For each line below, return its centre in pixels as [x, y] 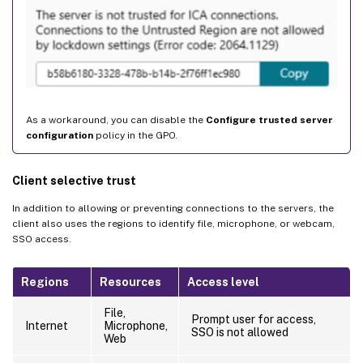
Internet [47, 325]
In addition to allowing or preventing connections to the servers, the [173, 208]
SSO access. [42, 239]
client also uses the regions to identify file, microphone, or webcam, [173, 223]
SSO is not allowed [240, 332]
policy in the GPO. [135, 135]
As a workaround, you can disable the [116, 120]
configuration [60, 135]
